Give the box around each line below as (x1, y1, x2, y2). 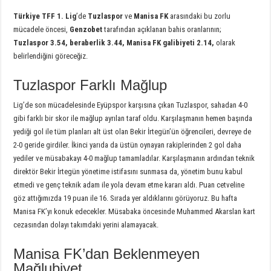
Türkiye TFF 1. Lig (13, 11, 77, 21)
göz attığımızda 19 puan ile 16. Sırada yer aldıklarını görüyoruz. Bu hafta (13, 193, 238, 203)
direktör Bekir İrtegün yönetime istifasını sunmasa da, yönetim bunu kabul (13, 166, 243, 176)
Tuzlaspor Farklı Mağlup (13, 76, 168, 93)
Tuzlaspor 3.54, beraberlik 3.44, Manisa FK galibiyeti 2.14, (13, 38, 217, 47)
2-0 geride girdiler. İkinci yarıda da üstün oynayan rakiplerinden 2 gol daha (13, 140, 242, 149)
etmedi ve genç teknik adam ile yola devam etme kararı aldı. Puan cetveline (13, 180, 245, 189)
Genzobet (68, 24, 105, 34)
